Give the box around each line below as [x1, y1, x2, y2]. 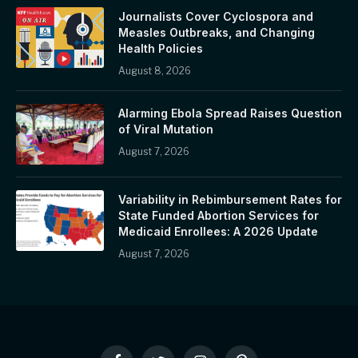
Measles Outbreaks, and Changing [118, 25, 315, 39]
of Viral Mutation [118, 121, 213, 136]
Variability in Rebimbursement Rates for [118, 192, 342, 206]
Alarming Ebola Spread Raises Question [118, 105, 342, 120]
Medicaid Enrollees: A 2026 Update [118, 224, 318, 238]
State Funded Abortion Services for [118, 208, 319, 222]
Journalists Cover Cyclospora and [118, 9, 313, 23]
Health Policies [118, 41, 203, 55]
